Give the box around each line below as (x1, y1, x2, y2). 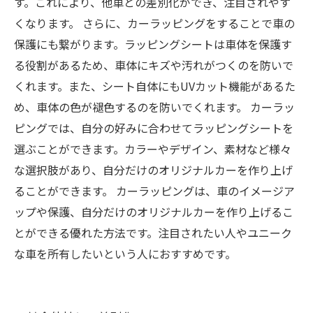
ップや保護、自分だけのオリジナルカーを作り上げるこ (14, 203, 293, 220)
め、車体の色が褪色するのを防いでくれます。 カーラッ (14, 99, 295, 115)
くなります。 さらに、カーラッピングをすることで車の (14, 15, 295, 31)
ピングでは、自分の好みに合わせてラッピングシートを (14, 119, 293, 136)
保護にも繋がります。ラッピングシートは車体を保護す (14, 36, 292, 52)
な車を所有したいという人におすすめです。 (14, 245, 236, 262)
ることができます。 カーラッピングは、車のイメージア (14, 182, 295, 199)
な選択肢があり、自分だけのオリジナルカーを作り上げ (14, 161, 293, 178)
